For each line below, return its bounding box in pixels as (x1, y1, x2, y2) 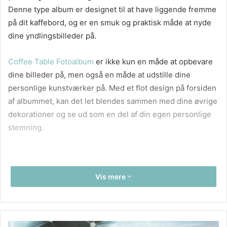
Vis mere (95, 172, 127, 181)
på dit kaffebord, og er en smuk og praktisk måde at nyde (8, 18, 211, 27)
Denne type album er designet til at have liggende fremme (8, 5, 216, 14)
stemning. (8, 123, 44, 132)
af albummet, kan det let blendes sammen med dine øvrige (8, 96, 217, 106)
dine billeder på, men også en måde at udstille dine (8, 70, 191, 80)
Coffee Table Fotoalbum (8, 57, 94, 66)
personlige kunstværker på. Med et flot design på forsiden (8, 83, 216, 93)
